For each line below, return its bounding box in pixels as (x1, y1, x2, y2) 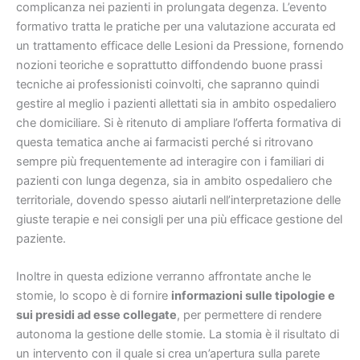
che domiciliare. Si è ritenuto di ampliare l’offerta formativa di (16, 116, 341, 131)
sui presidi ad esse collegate (16, 308, 177, 323)
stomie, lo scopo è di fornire (16, 288, 171, 304)
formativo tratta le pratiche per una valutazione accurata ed (16, 19, 336, 35)
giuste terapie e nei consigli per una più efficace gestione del (16, 212, 342, 227)
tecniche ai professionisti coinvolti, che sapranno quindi (16, 77, 319, 92)
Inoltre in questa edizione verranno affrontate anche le (16, 269, 311, 284)
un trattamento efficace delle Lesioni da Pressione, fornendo (16, 39, 344, 54)
